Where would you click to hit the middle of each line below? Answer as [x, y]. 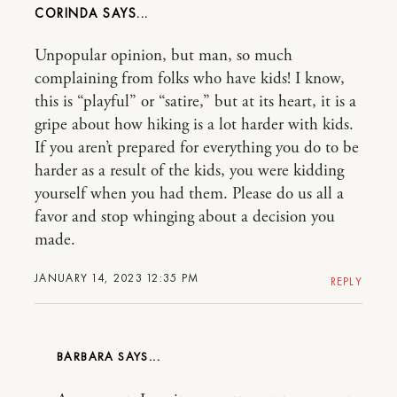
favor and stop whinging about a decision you [185, 217]
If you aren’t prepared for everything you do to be [197, 148]
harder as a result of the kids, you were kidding [189, 171]
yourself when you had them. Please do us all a [189, 194]
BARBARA [88, 356]
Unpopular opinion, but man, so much [163, 56]
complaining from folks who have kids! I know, [190, 79]
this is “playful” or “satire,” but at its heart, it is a [195, 102]
